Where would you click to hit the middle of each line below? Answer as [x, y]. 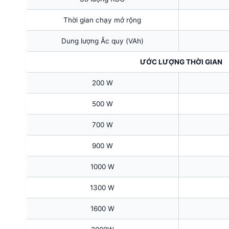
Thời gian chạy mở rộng [102, 20]
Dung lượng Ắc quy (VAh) [102, 41]
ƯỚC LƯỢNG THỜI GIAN [181, 62]
